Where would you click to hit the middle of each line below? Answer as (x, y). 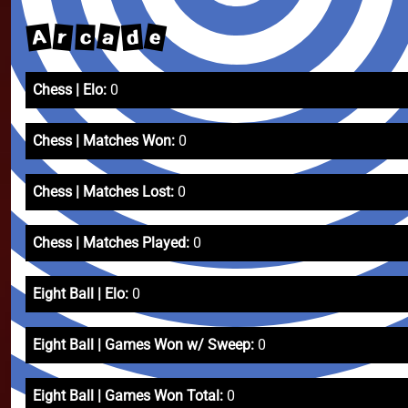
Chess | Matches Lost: (103, 192)
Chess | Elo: (70, 90)
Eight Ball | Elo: (81, 294)
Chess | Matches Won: (104, 141)
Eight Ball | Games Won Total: (128, 396)
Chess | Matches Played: (111, 243)
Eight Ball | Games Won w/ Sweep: (143, 345)
